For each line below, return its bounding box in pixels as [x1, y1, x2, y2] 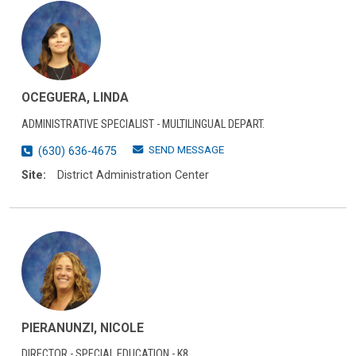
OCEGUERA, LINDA [21, 90, 129, 106]
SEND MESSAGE [149, 144, 224, 157]
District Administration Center [57, 168, 209, 183]
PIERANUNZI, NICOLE [21, 319, 144, 335]
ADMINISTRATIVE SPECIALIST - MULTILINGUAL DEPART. [21, 117, 265, 131]
